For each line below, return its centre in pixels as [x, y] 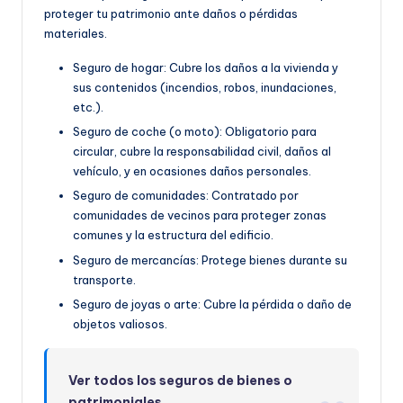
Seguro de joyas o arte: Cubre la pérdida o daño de [212, 304]
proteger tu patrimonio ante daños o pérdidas [171, 14]
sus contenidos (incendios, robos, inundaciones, [205, 88]
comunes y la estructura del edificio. [173, 235]
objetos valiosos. [120, 323]
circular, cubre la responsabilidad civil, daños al [202, 152]
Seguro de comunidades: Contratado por [186, 196]
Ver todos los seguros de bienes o [181, 380]
